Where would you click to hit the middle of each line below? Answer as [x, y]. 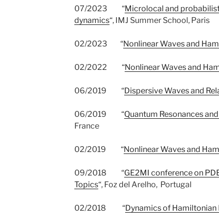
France [87, 126]
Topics [86, 185]
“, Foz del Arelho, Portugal [145, 185]
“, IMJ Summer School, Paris [159, 20]
